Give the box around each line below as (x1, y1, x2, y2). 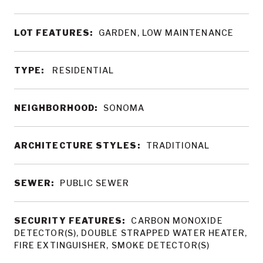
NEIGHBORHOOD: (14, 103, 98, 113)
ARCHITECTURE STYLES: (14, 140, 140, 150)
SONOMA (103, 103, 145, 113)
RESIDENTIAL (50, 65, 114, 75)
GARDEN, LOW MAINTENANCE (99, 28, 234, 38)
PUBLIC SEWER (60, 178, 130, 188)
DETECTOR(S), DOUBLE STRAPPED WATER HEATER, (14, 228, 248, 238)
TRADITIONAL (146, 140, 210, 150)
